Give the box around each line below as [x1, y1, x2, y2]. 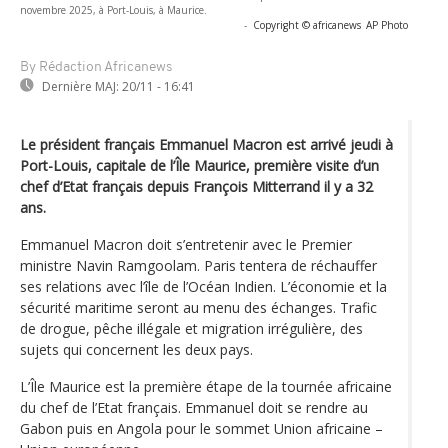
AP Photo [366, 17, 408, 32]
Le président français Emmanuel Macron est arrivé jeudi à [20, 134, 393, 154]
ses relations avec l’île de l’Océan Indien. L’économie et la [20, 276, 387, 296]
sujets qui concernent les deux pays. [20, 339, 253, 359]
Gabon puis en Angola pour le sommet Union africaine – [20, 418, 383, 438]
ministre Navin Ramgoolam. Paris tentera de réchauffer [20, 255, 377, 275]
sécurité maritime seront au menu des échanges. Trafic [20, 297, 377, 317]
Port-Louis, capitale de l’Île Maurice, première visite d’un [20, 155, 379, 175]
